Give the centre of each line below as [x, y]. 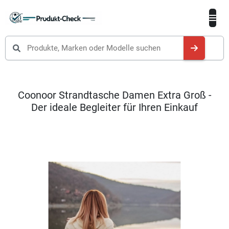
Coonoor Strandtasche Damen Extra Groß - [114, 95]
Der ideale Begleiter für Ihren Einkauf [114, 107]
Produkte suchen [42, 42]
